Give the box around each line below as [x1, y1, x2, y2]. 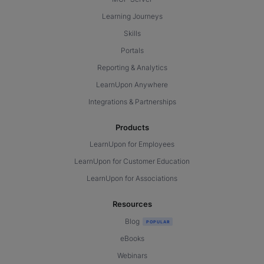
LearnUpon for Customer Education [74, 157, 190, 166]
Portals [120, 46, 144, 55]
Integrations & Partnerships [88, 97, 176, 106]
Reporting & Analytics [97, 63, 167, 72]
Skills [123, 29, 141, 38]
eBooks [120, 234, 144, 243]
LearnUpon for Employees [90, 140, 174, 149]
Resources [112, 199, 152, 209]
